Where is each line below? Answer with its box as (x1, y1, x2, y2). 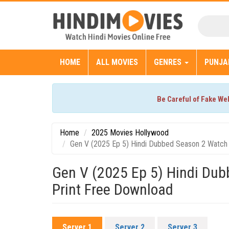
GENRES (154, 57, 184, 67)
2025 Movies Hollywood (91, 128, 169, 138)
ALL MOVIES (96, 57, 138, 67)
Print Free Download (52, 180, 173, 199)
